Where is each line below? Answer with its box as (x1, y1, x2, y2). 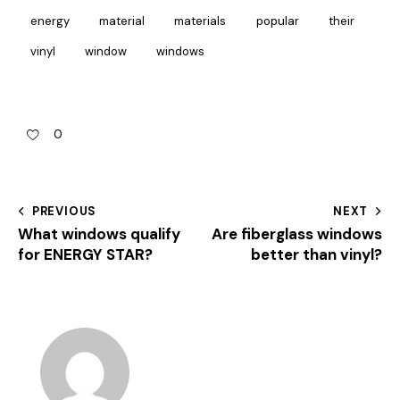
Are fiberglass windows (212, 224, 382, 245)
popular (255, 12, 299, 29)
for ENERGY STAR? (18, 245, 153, 265)
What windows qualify (18, 224, 180, 245)
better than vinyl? (251, 245, 382, 265)
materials (174, 12, 227, 29)
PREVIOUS (31, 204, 97, 220)
